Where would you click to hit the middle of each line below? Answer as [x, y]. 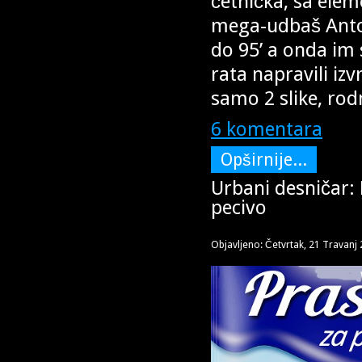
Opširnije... [264, 159]
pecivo [239, 207]
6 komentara [267, 128]
